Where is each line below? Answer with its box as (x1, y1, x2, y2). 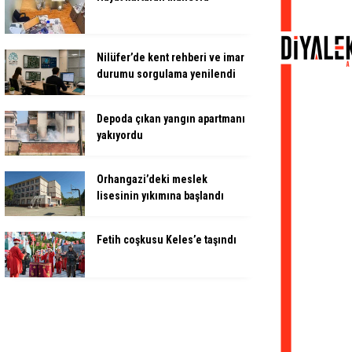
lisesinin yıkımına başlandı (97, 189, 224, 202)
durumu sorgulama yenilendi (97, 68, 236, 81)
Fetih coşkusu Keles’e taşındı (97, 233, 236, 247)
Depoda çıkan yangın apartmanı (97, 112, 245, 125)
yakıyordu (97, 128, 143, 141)
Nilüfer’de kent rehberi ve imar (97, 51, 244, 64)
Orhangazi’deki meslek (97, 173, 207, 185)
